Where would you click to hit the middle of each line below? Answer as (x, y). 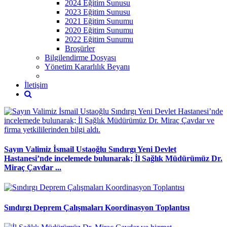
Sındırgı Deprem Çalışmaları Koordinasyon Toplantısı (97, 207)
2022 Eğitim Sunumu (99, 39)
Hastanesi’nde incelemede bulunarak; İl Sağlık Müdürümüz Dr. (113, 159)
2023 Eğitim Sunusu (98, 12)
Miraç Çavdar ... (33, 168)
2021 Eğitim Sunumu (99, 21)
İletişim (36, 85)
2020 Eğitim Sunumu (99, 30)
